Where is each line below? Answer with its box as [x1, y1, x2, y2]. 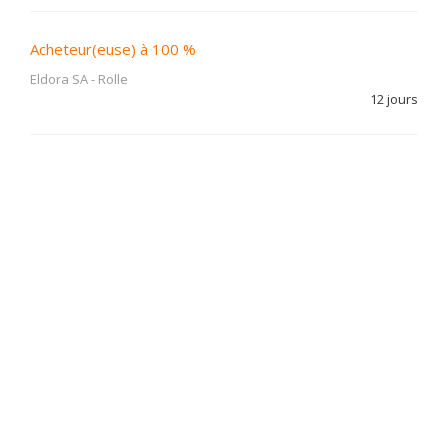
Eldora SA [30, 70, 88, 88]
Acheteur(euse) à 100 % [30, 39, 196, 59]
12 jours [370, 90, 418, 108]
